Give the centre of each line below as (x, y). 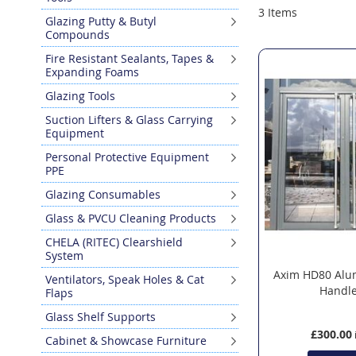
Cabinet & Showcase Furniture (126, 340)
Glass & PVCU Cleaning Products (131, 218)
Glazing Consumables (103, 194)
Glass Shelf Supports (101, 316)
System (64, 255)
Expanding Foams (92, 72)
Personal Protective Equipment (127, 157)
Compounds (77, 34)
